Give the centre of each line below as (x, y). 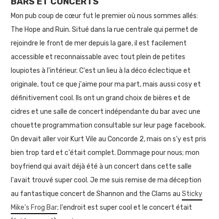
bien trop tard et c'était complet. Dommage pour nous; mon (105, 153)
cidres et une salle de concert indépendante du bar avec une (106, 111)
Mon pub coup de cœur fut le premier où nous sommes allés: (105, 16)
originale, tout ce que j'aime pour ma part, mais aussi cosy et (106, 84)
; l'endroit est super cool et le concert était (125, 207)
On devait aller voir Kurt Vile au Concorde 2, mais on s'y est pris (109, 139)
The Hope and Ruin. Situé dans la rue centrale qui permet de (105, 29)
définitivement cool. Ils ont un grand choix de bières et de (101, 98)
